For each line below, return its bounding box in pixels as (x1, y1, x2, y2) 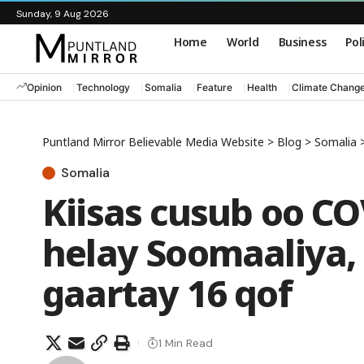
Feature (197, 80, 232, 93)
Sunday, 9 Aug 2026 (16, 7, 109, 20)
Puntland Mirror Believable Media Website (42, 134, 264, 149)
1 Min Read (158, 335, 213, 350)
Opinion (27, 80, 62, 93)
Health (247, 80, 277, 93)
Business (278, 33, 327, 50)
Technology (76, 80, 130, 93)
